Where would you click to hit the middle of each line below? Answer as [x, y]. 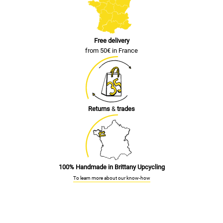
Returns [100, 109]
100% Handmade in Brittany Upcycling [111, 167]
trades [126, 109]
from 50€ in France [111, 50]
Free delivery [111, 40]
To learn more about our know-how [111, 178]
